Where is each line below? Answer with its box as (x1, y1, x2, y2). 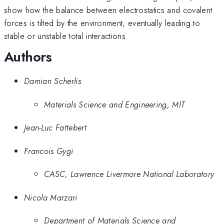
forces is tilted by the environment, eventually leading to (4, 16, 200, 29)
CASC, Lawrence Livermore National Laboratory (44, 168, 214, 180)
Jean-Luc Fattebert (24, 121, 86, 134)
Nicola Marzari (24, 191, 77, 203)
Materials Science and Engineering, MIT (44, 98, 185, 110)
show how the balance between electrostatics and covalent (4, 3, 212, 16)
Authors (4, 46, 52, 67)
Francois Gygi (24, 144, 73, 157)
